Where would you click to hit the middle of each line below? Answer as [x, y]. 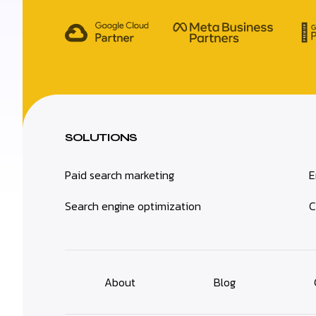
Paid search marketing [120, 175]
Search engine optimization [133, 206]
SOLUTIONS [101, 137]
